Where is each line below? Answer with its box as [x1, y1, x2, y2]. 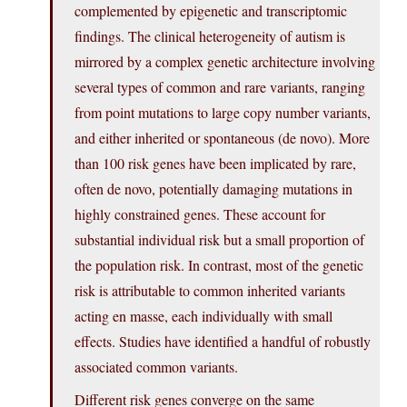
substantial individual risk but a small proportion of [74, 230, 364, 250]
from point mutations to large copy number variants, [74, 103, 371, 123]
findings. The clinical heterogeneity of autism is [74, 26, 345, 46]
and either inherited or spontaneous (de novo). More [74, 128, 370, 148]
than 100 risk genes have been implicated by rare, [74, 154, 356, 174]
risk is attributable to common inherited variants [74, 281, 345, 301]
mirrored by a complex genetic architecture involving [74, 52, 375, 72]
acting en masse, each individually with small [74, 306, 333, 326]
